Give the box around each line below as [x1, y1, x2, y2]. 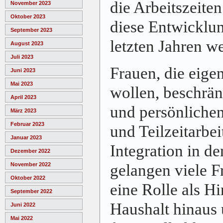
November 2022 [10, 161, 51, 168]
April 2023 [10, 94, 36, 101]
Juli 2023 [10, 54, 33, 60]
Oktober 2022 [10, 175, 45, 181]
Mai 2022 [10, 215, 33, 222]
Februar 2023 [10, 121, 44, 127]
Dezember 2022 [10, 148, 50, 154]
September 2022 [10, 188, 52, 195]
